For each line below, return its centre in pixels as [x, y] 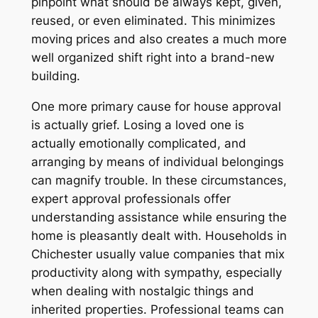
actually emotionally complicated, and [138, 143]
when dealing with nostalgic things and [142, 291]
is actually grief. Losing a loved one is [137, 125]
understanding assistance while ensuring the [159, 217]
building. [55, 76]
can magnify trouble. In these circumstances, [159, 180]
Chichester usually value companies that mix [158, 254]
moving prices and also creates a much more [159, 39]
